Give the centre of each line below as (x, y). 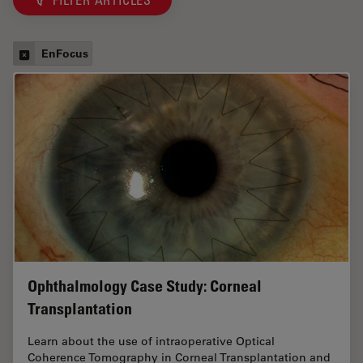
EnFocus (65, 53)
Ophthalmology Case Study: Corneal (145, 286)
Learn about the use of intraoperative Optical (151, 341)
